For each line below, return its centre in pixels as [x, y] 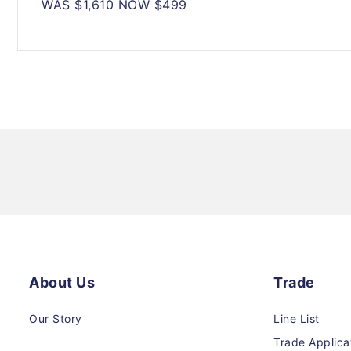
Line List [297, 318]
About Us [62, 282]
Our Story [56, 318]
